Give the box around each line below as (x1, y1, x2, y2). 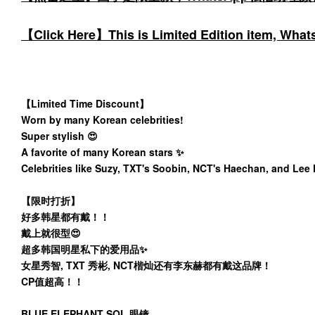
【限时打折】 (21, 193, 80, 207)
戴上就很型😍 (21, 226, 81, 240)
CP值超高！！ (21, 274, 84, 288)
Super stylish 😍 (21, 129, 101, 143)
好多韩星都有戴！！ (21, 210, 110, 224)
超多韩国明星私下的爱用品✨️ (21, 242, 148, 256)
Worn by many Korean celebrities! (21, 112, 186, 127)
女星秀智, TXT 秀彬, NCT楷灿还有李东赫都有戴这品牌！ (21, 258, 271, 272)
